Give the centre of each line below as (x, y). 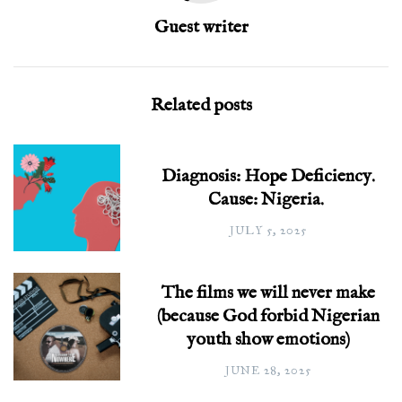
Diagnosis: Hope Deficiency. (268, 177)
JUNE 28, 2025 (268, 371)
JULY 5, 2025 (268, 231)
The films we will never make (268, 293)
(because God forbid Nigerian (268, 317)
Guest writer (201, 28)
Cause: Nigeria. (268, 200)
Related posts (201, 106)
